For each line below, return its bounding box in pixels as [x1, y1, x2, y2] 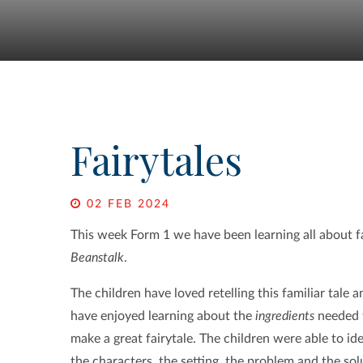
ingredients [255, 310, 314, 323]
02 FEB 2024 [82, 199, 170, 211]
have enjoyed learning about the [70, 310, 255, 323]
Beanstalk [70, 251, 124, 265]
